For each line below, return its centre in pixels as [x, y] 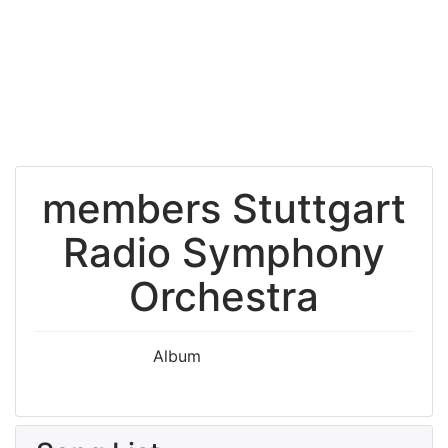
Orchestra [224, 296]
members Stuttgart [224, 208]
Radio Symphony [224, 252]
